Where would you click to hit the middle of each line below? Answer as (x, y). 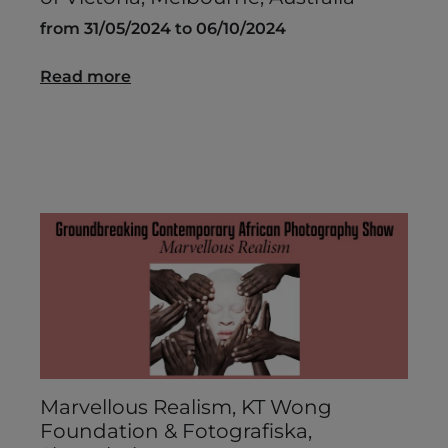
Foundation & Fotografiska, (176, 431)
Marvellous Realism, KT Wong (186, 407)
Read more (85, 77)
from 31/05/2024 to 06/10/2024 (163, 29)
